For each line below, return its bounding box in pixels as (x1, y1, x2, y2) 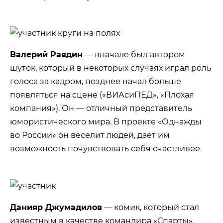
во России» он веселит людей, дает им (10, 130, 170, 140)
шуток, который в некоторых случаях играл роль (10, 63, 211, 73)
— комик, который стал (102, 202, 199, 212)
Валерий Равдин (10, 50, 83, 60)
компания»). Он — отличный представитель (10, 104, 192, 113)
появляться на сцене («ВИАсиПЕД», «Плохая (10, 90, 194, 100)
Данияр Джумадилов (10, 202, 102, 212)
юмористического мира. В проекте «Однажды (10, 117, 202, 127)
